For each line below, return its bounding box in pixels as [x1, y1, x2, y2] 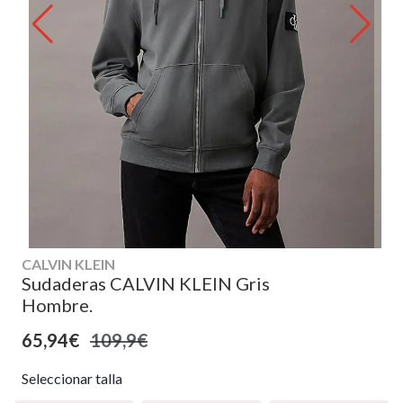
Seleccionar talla [22, 369, 122, 387]
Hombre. [22, 293, 93, 316]
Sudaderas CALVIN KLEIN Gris [22, 272, 270, 294]
